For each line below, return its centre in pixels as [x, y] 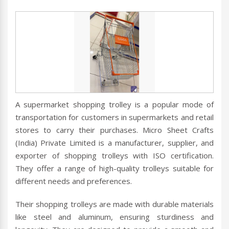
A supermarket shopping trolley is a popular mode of [114, 105]
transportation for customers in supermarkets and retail [114, 117]
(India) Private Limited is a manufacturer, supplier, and [114, 143]
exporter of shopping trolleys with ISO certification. [114, 156]
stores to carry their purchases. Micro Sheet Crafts [114, 130]
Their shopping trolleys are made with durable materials [114, 204]
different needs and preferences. [74, 181]
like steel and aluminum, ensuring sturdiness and [114, 217]
